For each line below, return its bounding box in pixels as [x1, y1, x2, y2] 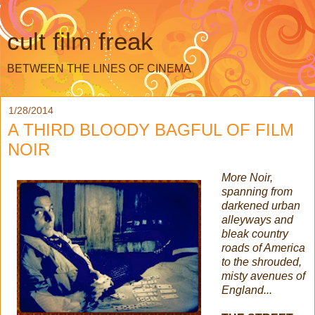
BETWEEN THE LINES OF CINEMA [7, 63, 191, 75]
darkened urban [221, 199, 300, 212]
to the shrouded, [221, 255, 302, 268]
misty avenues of [221, 269, 305, 282]
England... [221, 283, 272, 296]
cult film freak [7, 28, 153, 55]
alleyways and [221, 213, 293, 226]
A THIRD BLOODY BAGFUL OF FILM [8, 120, 294, 139]
